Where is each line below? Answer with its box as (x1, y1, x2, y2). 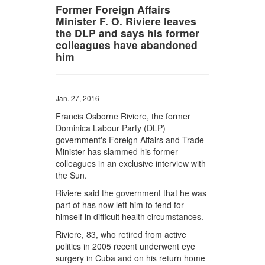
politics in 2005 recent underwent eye (56, 240, 196, 253)
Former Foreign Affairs (56, 2, 171, 17)
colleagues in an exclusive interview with (56, 157, 206, 170)
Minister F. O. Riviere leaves (56, 14, 197, 29)
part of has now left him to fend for (56, 199, 185, 211)
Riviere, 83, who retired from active (56, 228, 187, 241)
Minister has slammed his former (56, 146, 179, 158)
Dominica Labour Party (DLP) (56, 122, 166, 134)
